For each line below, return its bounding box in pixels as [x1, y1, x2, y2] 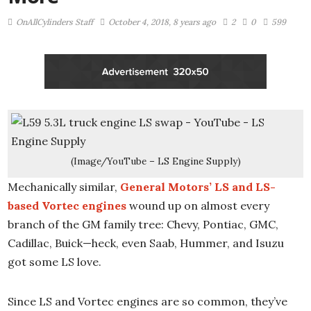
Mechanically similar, [8, 180, 120, 194]
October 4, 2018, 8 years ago [108, 17, 216, 27]
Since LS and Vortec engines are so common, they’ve [8, 294, 287, 308]
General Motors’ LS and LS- [120, 180, 276, 194]
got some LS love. [8, 255, 101, 269]
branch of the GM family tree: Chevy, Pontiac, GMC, [8, 217, 278, 231]
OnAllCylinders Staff [16, 17, 93, 27]
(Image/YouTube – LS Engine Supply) [70, 155, 241, 167]
